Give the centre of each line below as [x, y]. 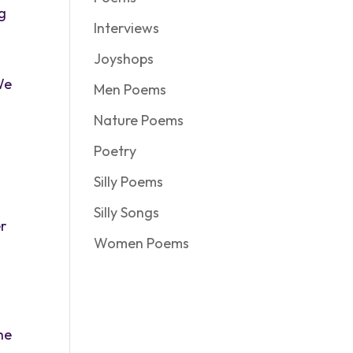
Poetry [115, 151]
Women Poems [142, 243]
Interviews [127, 28]
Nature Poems [139, 120]
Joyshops [124, 59]
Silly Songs [127, 212]
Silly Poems [129, 182]
